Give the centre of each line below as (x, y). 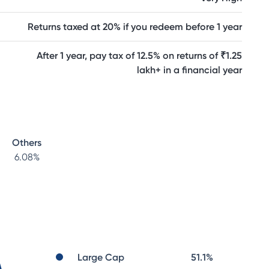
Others (27, 143)
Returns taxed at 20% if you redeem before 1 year (135, 27)
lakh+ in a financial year (189, 70)
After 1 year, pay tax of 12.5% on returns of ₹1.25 (139, 56)
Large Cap (101, 257)
